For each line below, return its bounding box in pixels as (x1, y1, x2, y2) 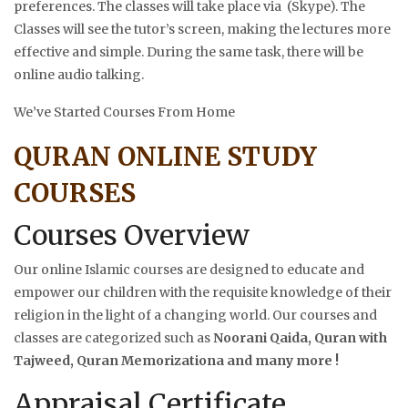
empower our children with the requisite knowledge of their (14, 283, 392, 301)
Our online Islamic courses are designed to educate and (14, 260, 364, 278)
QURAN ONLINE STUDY (14, 139, 317, 173)
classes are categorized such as (14, 329, 213, 346)
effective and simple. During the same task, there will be (14, 43, 363, 60)
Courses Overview (14, 217, 250, 252)
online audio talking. (14, 66, 144, 83)
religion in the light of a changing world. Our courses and (14, 306, 377, 323)
